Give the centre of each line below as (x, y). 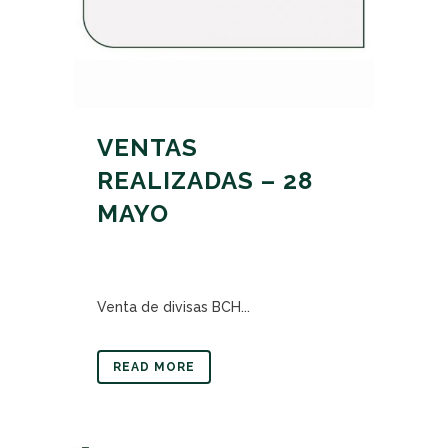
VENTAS (147, 147)
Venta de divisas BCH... (173, 307)
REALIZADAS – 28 (205, 180)
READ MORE (154, 367)
